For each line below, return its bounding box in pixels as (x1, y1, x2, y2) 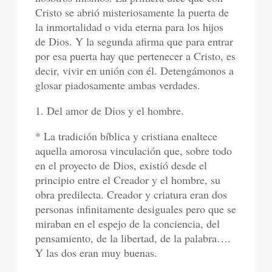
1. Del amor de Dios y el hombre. (35, 103, 185, 118)
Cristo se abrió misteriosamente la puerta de (35, 5, 229, 20)
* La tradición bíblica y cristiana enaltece (35, 129, 218, 144)
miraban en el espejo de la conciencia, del (35, 216, 220, 231)
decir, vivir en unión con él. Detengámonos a (35, 63, 234, 78)
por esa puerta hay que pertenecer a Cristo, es (35, 49, 236, 64)
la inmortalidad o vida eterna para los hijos (35, 19, 224, 35)
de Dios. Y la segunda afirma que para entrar (35, 34, 234, 49)
